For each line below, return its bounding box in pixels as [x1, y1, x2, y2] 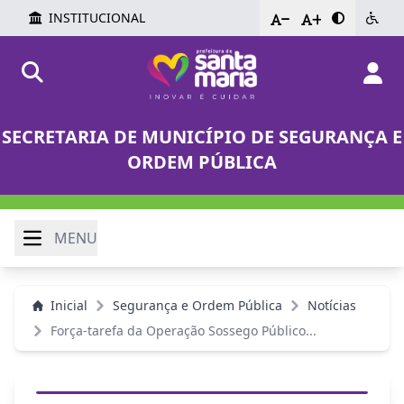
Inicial [50, 297, 87, 314]
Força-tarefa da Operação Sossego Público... [50, 322, 317, 339]
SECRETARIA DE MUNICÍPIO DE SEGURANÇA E [2, 124, 402, 149]
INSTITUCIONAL [49, 9, 145, 26]
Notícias [308, 297, 356, 314]
